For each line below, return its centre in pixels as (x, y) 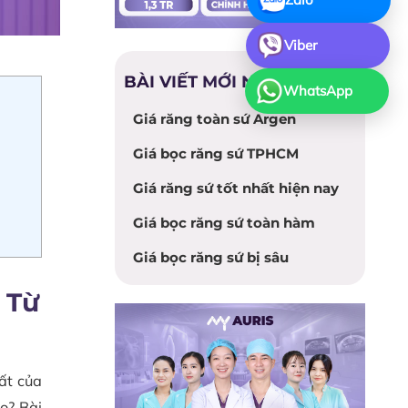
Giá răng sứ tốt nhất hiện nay (236, 188)
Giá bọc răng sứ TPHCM (216, 153)
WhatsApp (316, 91)
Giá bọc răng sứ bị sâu (211, 257)
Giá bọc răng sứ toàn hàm (224, 222)
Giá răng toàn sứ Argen (214, 118)
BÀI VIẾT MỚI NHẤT (208, 81)
